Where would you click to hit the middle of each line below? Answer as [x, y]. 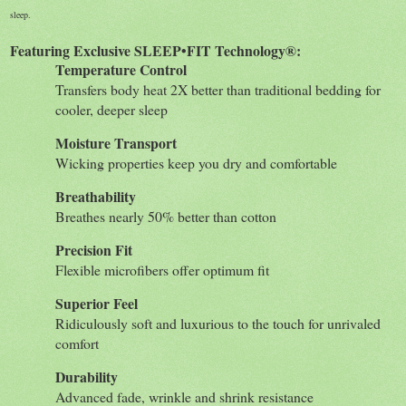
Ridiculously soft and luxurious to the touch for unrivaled [218, 323]
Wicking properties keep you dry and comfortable [196, 162]
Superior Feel [97, 303]
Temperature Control [121, 69]
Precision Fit [94, 249]
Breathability [96, 196]
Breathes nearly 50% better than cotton [166, 216]
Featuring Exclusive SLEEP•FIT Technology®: [155, 50]
